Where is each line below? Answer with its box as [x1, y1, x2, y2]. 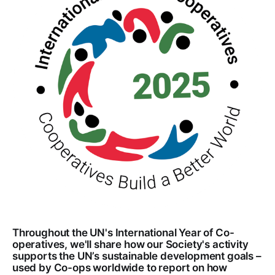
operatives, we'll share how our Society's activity [12, 238, 249, 251]
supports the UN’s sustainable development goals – [12, 250, 261, 263]
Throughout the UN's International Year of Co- [12, 227, 234, 239]
